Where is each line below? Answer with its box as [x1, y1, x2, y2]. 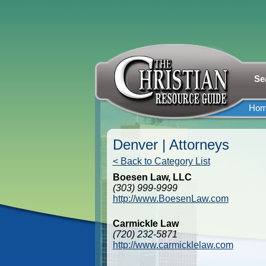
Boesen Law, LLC [112, 172, 192, 182]
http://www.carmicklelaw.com [112, 240, 233, 250]
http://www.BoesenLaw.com [112, 194, 229, 204]
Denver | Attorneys [112, 137, 229, 153]
